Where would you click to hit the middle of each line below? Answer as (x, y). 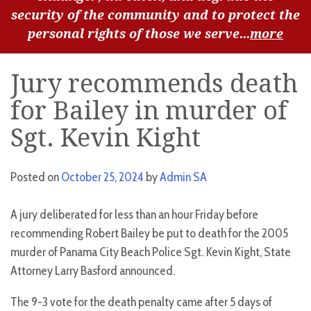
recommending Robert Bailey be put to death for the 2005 (149, 234)
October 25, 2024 (102, 177)
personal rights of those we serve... (139, 33)
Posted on (36, 177)
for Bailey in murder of (149, 111)
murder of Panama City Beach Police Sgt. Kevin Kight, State (151, 252)
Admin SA (183, 177)
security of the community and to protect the (155, 15)
